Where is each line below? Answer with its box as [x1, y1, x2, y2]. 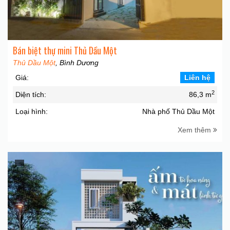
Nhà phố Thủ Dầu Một [142, 107, 215, 116]
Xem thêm [178, 126, 213, 134]
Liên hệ [184, 73, 210, 82]
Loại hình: [15, 107, 48, 116]
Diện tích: [15, 90, 46, 99]
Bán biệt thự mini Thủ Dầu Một [13, 44, 117, 57]
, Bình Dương [55, 59, 99, 67]
